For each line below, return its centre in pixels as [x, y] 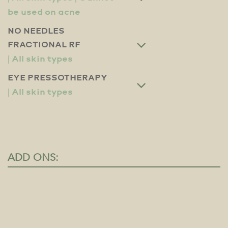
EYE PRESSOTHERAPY [58, 78]
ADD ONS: [33, 157]
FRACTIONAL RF [44, 45]
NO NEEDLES [36, 31]
